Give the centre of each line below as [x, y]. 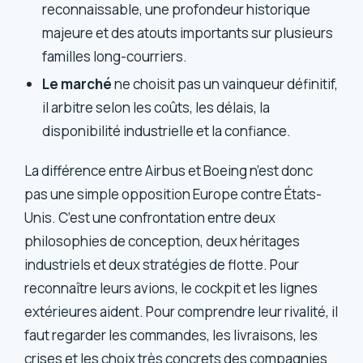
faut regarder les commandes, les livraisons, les [171, 335]
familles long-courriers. [115, 56]
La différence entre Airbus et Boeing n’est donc [169, 171]
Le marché [77, 84]
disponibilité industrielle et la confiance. [167, 131]
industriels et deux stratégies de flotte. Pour [162, 265]
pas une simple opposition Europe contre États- [173, 194]
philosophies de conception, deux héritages [162, 241]
